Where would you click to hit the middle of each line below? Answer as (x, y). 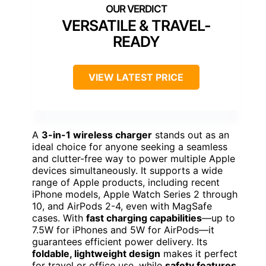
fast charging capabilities (144, 218)
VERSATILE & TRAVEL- (136, 26)
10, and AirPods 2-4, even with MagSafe (122, 206)
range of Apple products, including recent (126, 183)
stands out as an (191, 135)
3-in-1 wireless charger (97, 135)
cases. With (59, 218)
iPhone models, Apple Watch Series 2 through (135, 194)
